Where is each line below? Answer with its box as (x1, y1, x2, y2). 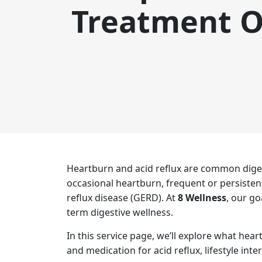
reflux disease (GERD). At (67, 191, 178, 204)
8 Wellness (178, 191, 226, 204)
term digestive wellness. (67, 206, 173, 219)
